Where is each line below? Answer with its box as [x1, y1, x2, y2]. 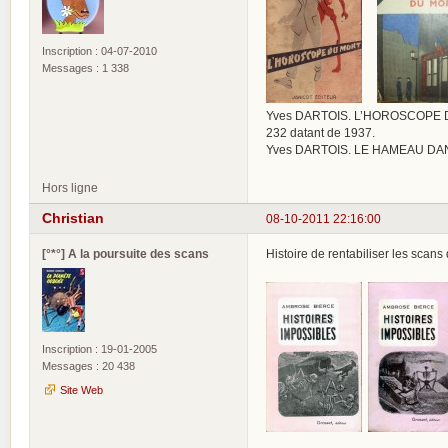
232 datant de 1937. [266, 125, 375, 139]
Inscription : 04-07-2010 [42, 44, 157, 57]
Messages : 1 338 [42, 61, 129, 74]
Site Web [60, 384, 103, 397]
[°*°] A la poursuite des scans [42, 247, 209, 261]
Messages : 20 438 [42, 360, 135, 373]
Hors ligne [42, 180, 98, 194]
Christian [42, 210, 104, 226]
